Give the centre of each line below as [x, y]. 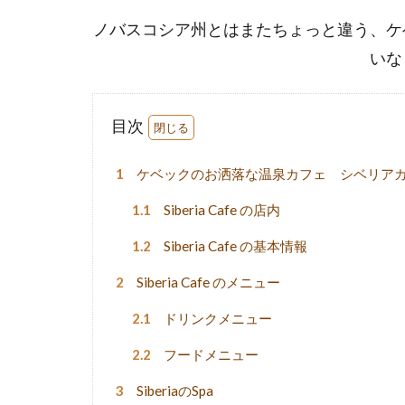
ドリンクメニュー [217, 319]
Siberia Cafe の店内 [221, 210]
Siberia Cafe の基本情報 [235, 246]
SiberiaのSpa [173, 391]
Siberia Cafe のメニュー [207, 283]
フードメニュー [210, 355]
